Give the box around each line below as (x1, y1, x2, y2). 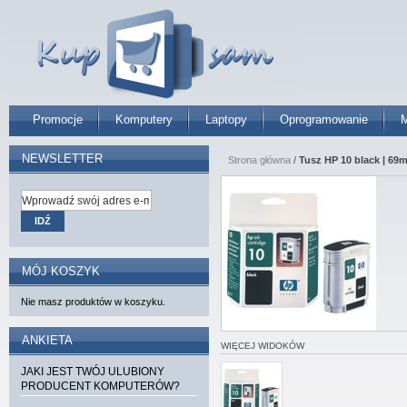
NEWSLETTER (22, 152, 103, 165)
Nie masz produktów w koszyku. (21, 296, 165, 307)
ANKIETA (22, 333, 73, 347)
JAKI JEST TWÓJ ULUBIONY (21, 365, 164, 378)
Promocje (33, 113, 83, 126)
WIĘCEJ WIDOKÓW (221, 341, 304, 351)
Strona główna (228, 154, 291, 165)
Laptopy (205, 113, 247, 126)
